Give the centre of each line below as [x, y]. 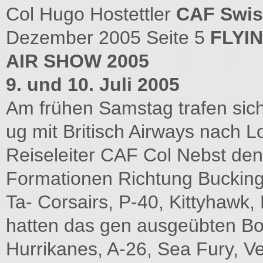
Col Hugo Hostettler [91, 14]
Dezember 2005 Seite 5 [108, 38]
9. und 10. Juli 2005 [93, 85]
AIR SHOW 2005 [77, 61]
